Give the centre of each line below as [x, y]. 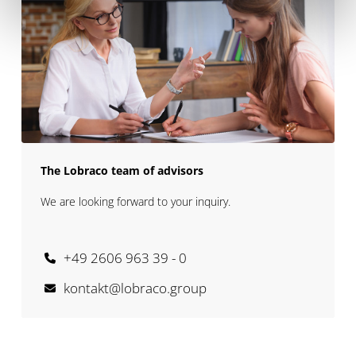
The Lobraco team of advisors [122, 171]
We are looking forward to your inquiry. [135, 202]
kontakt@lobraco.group [135, 288]
